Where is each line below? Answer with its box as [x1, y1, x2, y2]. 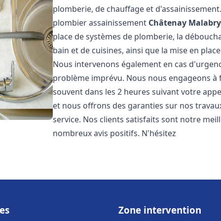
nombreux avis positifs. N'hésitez [53, 128, 177, 139]
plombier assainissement [53, 17, 149, 28]
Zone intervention [118, 204, 201, 216]
